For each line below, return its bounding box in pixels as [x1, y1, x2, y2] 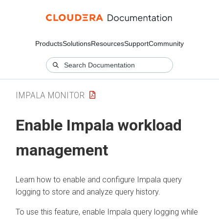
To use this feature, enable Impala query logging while [16, 207, 198, 217]
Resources [91, 40, 124, 47]
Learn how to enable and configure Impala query [16, 175, 182, 184]
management [16, 141, 108, 160]
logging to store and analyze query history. [16, 187, 160, 197]
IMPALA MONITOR [16, 89, 85, 101]
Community [149, 40, 184, 47]
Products [35, 40, 63, 47]
